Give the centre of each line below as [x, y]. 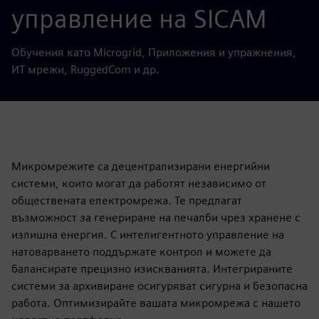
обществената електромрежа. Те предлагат [127, 200]
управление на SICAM [139, 19]
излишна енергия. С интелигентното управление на [148, 235]
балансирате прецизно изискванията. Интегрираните [152, 269]
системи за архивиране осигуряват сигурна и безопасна [159, 286]
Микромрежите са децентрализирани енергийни [141, 166]
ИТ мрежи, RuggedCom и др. [85, 69]
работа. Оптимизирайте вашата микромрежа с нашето [156, 303]
